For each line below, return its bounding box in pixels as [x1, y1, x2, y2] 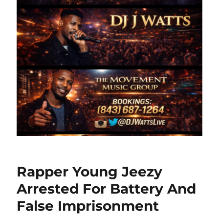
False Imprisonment [17, 197, 159, 214]
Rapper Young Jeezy [17, 163, 163, 180]
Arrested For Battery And [17, 180, 197, 197]
